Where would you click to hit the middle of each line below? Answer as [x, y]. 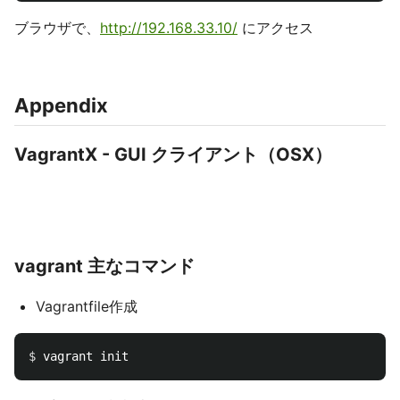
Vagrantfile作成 [87, 306]
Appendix [61, 105]
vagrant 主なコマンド [104, 266]
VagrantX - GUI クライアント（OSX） [173, 154]
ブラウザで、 [57, 28]
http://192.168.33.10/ [169, 28]
